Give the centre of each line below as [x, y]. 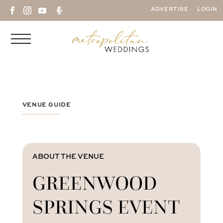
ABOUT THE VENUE [68, 157]
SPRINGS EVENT [106, 206]
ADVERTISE [170, 10]
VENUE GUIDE [47, 105]
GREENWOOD [94, 182]
